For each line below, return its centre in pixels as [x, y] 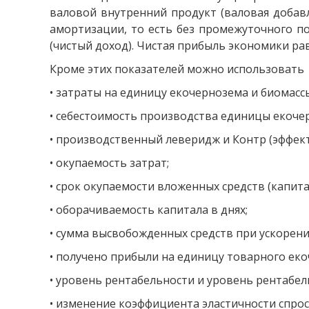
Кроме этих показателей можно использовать [177, 69]
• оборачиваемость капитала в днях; [149, 209]
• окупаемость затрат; [109, 162]
